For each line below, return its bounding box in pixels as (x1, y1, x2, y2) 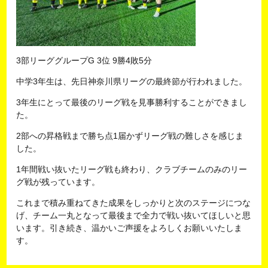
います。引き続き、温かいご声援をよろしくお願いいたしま (16, 223, 243, 233)
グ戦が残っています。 (16, 177, 100, 187)
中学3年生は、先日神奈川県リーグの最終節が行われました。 (16, 77, 248, 87)
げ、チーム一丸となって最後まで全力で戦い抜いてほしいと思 (16, 211, 251, 221)
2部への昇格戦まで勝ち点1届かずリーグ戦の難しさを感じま (16, 131, 244, 141)
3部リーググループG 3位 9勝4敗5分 (16, 56, 153, 66)
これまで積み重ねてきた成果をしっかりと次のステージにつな (16, 198, 251, 208)
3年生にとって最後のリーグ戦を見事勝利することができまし (16, 98, 248, 108)
